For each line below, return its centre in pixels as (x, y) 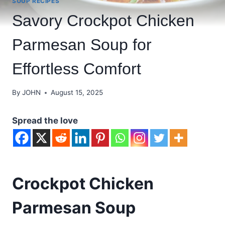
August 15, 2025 (77, 93)
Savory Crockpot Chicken (103, 20)
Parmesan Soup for (82, 44)
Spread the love (45, 121)
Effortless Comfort (77, 69)
